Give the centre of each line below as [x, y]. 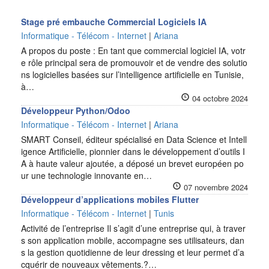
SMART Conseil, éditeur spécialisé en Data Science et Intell [134, 139]
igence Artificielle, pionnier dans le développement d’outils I [133, 151]
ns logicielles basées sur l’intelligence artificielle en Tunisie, [132, 74]
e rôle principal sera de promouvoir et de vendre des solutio [134, 62]
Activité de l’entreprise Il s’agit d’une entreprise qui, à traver [133, 228]
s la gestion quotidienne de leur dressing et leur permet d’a [133, 252]
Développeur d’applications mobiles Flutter [110, 199]
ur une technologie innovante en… [86, 175]
